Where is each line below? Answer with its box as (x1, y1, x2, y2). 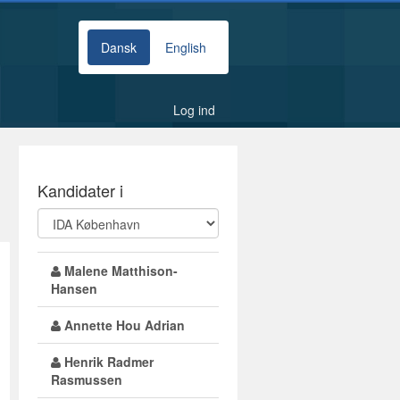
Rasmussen (50, 371, 122, 388)
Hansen (50, 279, 97, 297)
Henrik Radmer (60, 353, 154, 371)
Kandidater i (37, 179, 123, 202)
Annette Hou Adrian (60, 316, 185, 334)
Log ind (173, 101, 215, 119)
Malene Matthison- (60, 262, 178, 279)
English (165, 38, 206, 56)
